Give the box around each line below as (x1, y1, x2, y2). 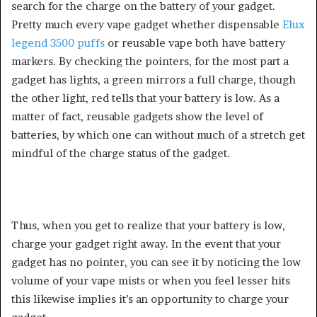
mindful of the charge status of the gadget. (11, 146, 230, 160)
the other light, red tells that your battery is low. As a (11, 91, 279, 105)
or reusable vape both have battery (105, 36, 285, 50)
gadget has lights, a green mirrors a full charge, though (11, 73, 296, 86)
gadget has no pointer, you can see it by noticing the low (11, 255, 301, 269)
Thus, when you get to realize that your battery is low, (11, 219, 285, 232)
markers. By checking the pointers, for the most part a (11, 54, 289, 68)
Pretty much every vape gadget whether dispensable (11, 18, 282, 31)
